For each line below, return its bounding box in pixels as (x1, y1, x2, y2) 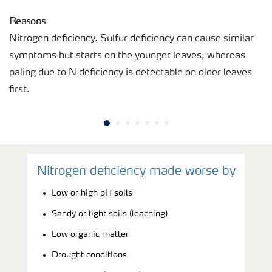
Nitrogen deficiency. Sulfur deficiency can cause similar (9, 33, 254, 44)
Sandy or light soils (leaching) (52, 209, 168, 218)
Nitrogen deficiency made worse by (36, 165, 236, 178)
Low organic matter (52, 229, 129, 239)
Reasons (9, 14, 46, 27)
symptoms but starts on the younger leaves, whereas (9, 50, 245, 61)
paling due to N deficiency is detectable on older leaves (9, 67, 252, 78)
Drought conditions (52, 250, 127, 259)
